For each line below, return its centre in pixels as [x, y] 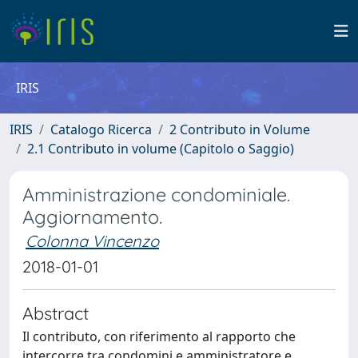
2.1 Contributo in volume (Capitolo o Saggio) [161, 149]
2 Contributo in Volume [240, 129]
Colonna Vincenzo [92, 241]
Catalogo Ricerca [101, 129]
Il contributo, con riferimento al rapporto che [159, 336]
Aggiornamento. [92, 217]
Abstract [56, 313]
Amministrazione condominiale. [156, 195]
